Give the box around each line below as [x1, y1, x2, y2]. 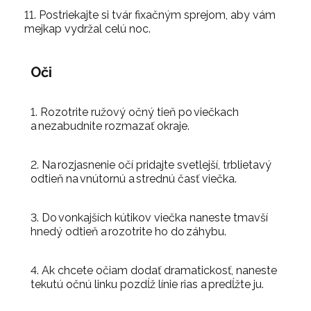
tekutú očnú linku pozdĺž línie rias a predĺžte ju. [31, 277, 264, 291]
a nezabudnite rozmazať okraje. [31, 119, 190, 133]
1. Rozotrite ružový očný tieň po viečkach [31, 105, 239, 119]
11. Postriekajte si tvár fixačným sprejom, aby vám [24, 8, 276, 22]
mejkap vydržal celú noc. [24, 22, 151, 35]
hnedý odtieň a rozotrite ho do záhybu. [31, 224, 226, 238]
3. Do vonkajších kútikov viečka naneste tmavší [31, 210, 268, 224]
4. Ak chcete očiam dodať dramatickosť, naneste [31, 263, 277, 277]
